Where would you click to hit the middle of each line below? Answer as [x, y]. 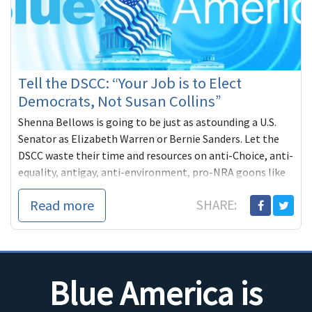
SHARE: [218, 205]
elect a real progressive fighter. [92, 206]
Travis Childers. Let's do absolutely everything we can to [151, 189]
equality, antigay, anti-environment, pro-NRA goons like [152, 172]
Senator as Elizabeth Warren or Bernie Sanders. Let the [149, 139]
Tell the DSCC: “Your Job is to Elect [130, 83]
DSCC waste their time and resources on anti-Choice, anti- [156, 156]
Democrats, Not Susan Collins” [120, 101]
